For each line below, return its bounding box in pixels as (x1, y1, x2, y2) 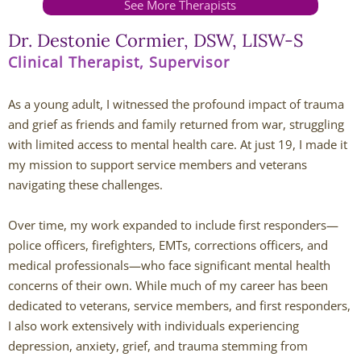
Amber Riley (80, 143, 174, 162)
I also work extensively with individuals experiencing (8, 317, 299, 334)
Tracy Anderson (80, 225, 201, 244)
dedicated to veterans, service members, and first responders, (8, 297, 351, 313)
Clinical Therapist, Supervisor (8, 52, 230, 72)
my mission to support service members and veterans (8, 156, 307, 172)
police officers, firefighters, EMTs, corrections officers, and (8, 237, 328, 253)
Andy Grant (80, 19, 167, 39)
